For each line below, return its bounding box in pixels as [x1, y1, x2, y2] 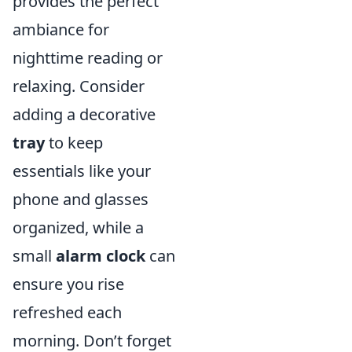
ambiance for [13, 19, 109, 40]
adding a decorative [13, 104, 156, 125]
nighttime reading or [13, 47, 163, 68]
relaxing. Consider [13, 75, 145, 97]
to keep [45, 132, 103, 153]
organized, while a [13, 217, 144, 238]
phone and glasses [13, 189, 148, 210]
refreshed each [13, 302, 122, 323]
